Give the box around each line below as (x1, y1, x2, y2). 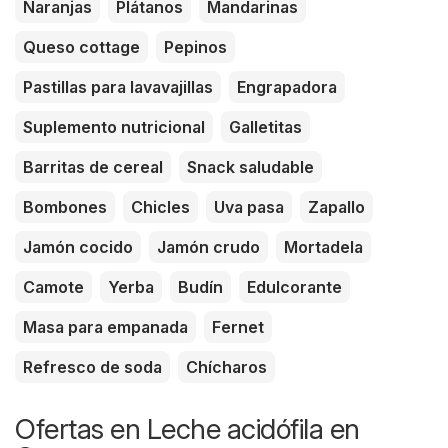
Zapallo (308, 196, 365, 217)
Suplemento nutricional (23, 116, 205, 137)
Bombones (23, 196, 107, 217)
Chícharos (186, 356, 267, 377)
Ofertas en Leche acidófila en (15, 411, 360, 446)
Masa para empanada (23, 316, 188, 337)
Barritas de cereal (23, 156, 163, 177)
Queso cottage (23, 36, 140, 57)
